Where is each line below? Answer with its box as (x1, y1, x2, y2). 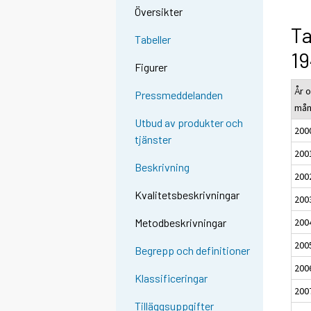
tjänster (135, 133, 172, 146)
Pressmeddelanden (135, 88, 224, 102)
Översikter (135, 5, 183, 19)
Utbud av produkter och (135, 116, 244, 130)
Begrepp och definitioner (135, 244, 251, 258)
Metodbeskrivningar (135, 216, 227, 230)
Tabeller (135, 33, 171, 47)
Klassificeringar (135, 271, 208, 285)
